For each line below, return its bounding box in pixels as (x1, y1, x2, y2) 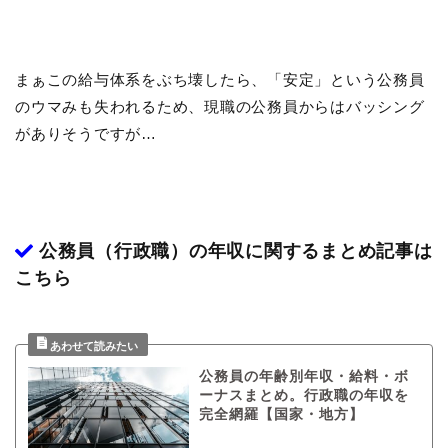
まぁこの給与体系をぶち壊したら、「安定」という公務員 (15, 71, 425, 89)
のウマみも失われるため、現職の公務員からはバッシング (15, 98, 425, 116)
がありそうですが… (15, 125, 157, 143)
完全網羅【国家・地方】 (198, 407, 364, 423)
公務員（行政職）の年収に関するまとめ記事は (33, 241, 433, 262)
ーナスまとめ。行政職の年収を (198, 388, 409, 404)
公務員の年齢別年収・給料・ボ (198, 369, 409, 385)
